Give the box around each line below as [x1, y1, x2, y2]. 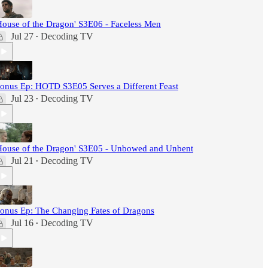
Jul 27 [11, 31, 33, 41]
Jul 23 [11, 93, 33, 103]
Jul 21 [11, 156, 33, 166]
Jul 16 [11, 218, 33, 228]
